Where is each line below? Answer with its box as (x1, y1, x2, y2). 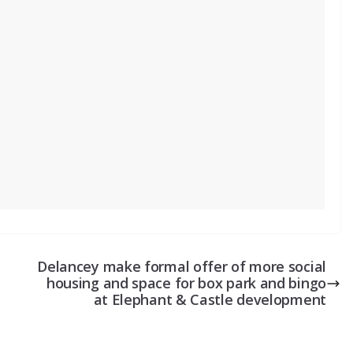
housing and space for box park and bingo (46, 273, 326, 293)
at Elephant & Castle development (93, 290, 326, 310)
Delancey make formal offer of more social (37, 257, 326, 277)
